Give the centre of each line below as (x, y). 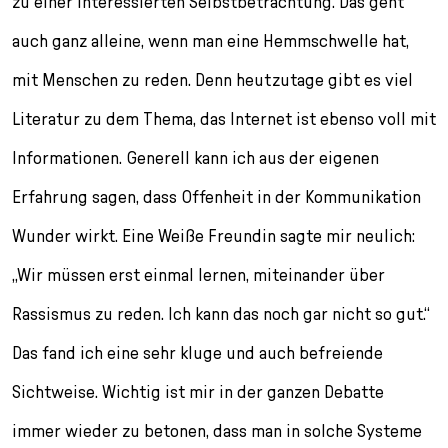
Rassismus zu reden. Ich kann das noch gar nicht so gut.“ (221, 314)
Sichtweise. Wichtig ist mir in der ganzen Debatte (198, 392)
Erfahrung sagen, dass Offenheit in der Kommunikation (216, 197)
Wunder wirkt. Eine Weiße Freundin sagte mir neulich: (213, 236)
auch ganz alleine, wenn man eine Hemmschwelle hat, (210, 41)
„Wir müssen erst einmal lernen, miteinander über (198, 275)
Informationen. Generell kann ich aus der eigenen (195, 158)
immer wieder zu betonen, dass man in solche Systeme (217, 431)
